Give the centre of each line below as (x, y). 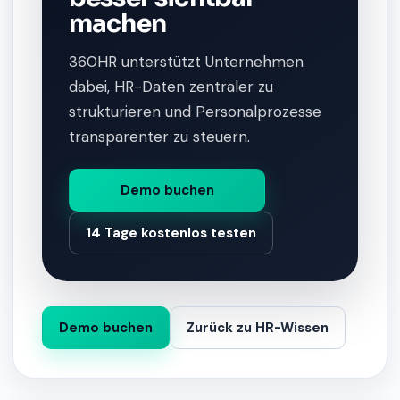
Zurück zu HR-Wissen (258, 328)
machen (117, 24)
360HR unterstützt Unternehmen (186, 62)
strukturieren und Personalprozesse (195, 112)
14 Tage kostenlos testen (171, 233)
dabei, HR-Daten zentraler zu (171, 87)
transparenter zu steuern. (159, 137)
